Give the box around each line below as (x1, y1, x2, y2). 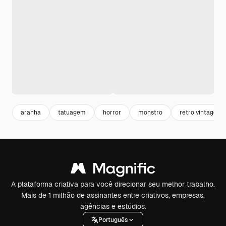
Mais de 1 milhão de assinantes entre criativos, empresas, (21, 191, 205, 200)
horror (103, 108, 121, 117)
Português (98, 215, 128, 224)
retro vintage (180, 108, 217, 117)
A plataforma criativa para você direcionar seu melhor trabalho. (11, 180, 215, 189)
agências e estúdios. (80, 202, 146, 211)
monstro (138, 108, 162, 117)
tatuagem (58, 108, 86, 117)
